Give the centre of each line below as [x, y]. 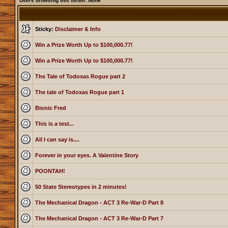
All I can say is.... [57, 140]
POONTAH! [50, 171]
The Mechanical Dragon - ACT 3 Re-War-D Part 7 [99, 219]
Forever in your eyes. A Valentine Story [87, 155]
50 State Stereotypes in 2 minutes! [81, 187]
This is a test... [54, 124]
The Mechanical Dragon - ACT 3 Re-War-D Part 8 [99, 203]
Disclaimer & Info [78, 29]
